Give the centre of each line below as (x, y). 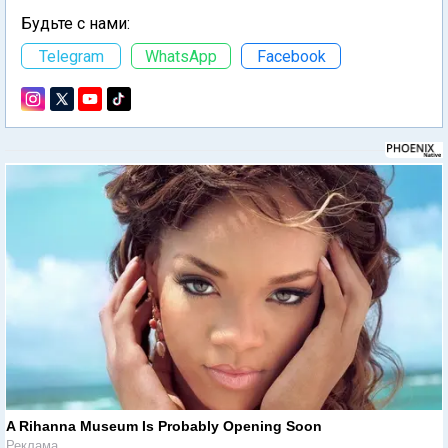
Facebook (291, 56)
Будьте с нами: (75, 23)
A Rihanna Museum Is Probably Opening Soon (164, 425)
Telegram (71, 56)
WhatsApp (181, 56)
